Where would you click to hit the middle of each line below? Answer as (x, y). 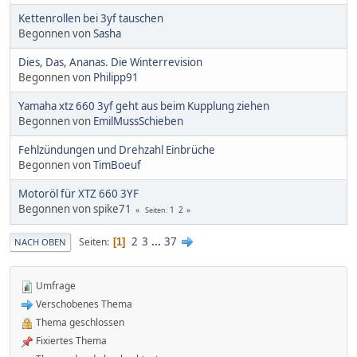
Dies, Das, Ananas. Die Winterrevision (110, 63)
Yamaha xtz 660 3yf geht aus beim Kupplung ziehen (144, 106)
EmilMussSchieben (138, 122)
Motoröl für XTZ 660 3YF (78, 194)
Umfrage (55, 286)
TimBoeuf (117, 165)
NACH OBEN (40, 242)
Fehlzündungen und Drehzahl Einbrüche (117, 150)
